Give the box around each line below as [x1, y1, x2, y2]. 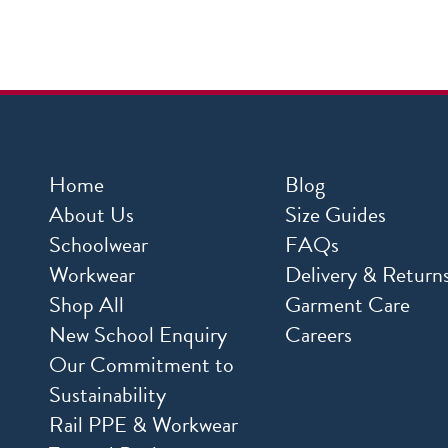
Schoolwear [49, 228, 148, 262]
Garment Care [284, 288, 410, 322]
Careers [284, 318, 352, 352]
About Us [49, 198, 134, 232]
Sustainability [49, 378, 166, 412]
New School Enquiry [49, 318, 227, 352]
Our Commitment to [49, 348, 234, 382]
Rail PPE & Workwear [49, 408, 238, 442]
